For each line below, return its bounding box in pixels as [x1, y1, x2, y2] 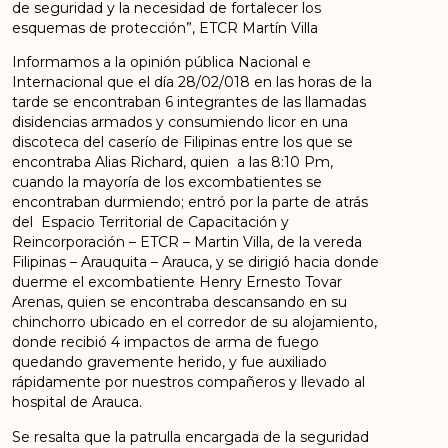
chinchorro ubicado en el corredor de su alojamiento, [12, 313, 378, 332]
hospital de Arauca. [12, 393, 143, 412]
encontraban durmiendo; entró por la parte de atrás [12, 193, 369, 212]
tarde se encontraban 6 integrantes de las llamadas [12, 93, 367, 112]
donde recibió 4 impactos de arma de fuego [12, 333, 320, 352]
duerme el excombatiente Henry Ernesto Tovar [12, 273, 343, 292]
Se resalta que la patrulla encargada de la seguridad [12, 427, 370, 446]
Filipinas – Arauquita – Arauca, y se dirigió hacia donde [12, 253, 380, 272]
